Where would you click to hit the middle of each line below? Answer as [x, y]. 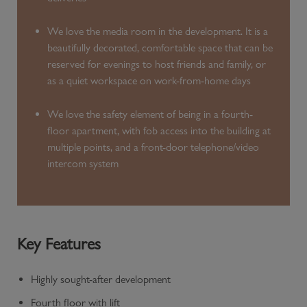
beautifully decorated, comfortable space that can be [160, 47]
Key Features [59, 243]
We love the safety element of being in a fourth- [150, 114]
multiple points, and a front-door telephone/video [153, 147]
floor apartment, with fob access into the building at [159, 130]
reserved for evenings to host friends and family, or [157, 64]
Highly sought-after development [101, 279]
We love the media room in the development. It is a [158, 31]
